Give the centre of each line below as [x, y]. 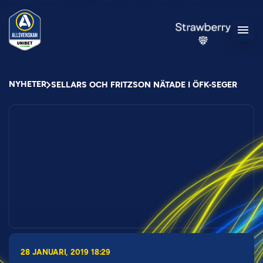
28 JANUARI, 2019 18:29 [65, 252]
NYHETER [28, 84]
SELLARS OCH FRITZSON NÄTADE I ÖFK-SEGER [144, 85]
